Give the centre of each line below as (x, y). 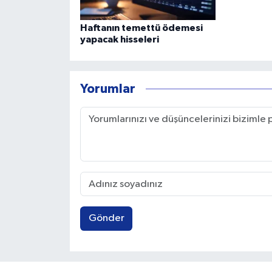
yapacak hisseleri (119, 39)
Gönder (106, 219)
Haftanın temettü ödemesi (141, 28)
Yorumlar (107, 89)
